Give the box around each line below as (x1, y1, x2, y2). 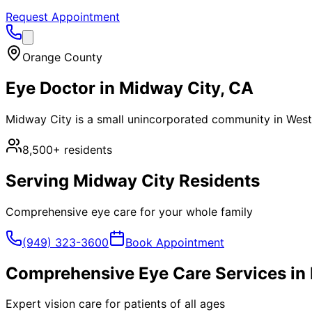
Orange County (22, 50, 102, 64)
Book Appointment (125, 235, 224, 249)
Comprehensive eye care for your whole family (6, 204, 253, 219)
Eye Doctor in (6, 77, 119, 98)
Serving (6, 170, 73, 191)
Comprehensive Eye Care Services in (6, 263, 310, 283)
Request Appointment (6, 10, 120, 24)
